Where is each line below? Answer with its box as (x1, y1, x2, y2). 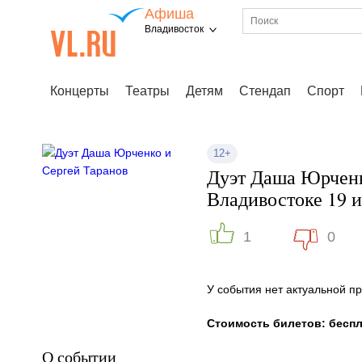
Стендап (239, 84, 291, 98)
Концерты (50, 84, 109, 98)
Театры (125, 84, 170, 98)
